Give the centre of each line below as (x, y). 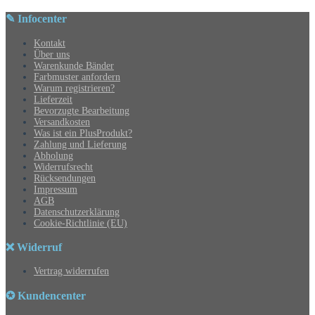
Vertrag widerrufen (71, 271)
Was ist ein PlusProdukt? (83, 133)
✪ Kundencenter (46, 295)
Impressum (56, 189)
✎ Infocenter (36, 19)
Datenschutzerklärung (77, 212)
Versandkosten (62, 122)
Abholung (53, 155)
